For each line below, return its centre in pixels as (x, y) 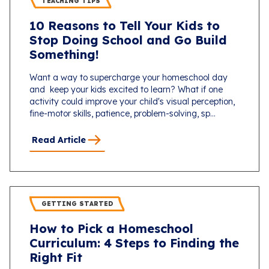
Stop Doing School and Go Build (128, 40)
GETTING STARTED (77, 204)
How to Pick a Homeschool (111, 228)
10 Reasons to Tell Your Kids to (125, 26)
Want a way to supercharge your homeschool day (130, 77)
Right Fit (56, 257)
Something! (64, 54)
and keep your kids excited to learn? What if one (126, 89)
